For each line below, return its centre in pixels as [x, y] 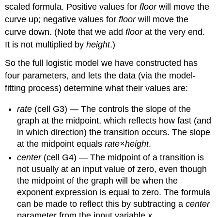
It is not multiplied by [46, 44]
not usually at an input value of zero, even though [112, 169]
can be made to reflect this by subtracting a [101, 204]
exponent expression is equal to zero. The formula [114, 193]
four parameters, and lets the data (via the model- [101, 76]
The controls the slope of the [136, 109]
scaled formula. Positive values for [72, 7]
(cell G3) [52, 109]
